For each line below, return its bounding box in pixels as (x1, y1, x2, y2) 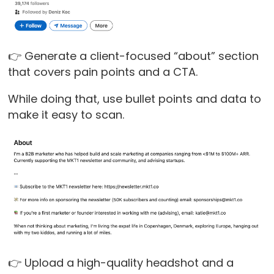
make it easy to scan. (7, 107, 124, 123)
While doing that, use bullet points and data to (7, 91, 261, 107)
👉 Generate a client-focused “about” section (7, 48, 259, 64)
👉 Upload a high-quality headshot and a (7, 255, 234, 271)
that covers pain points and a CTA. (7, 64, 201, 80)
